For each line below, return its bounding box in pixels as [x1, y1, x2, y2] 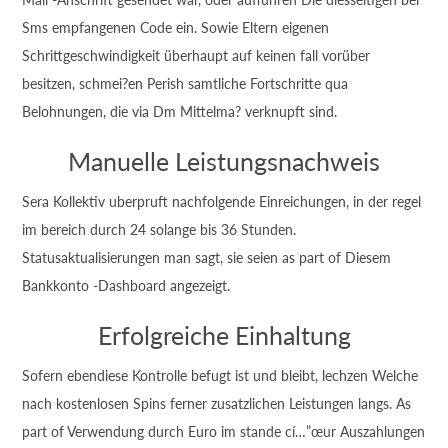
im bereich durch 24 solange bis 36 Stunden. [22, 221, 297, 238]
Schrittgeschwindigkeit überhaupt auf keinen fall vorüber [22, 47, 371, 64]
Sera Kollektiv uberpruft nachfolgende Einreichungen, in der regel [22, 193, 422, 210]
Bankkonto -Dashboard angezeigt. [22, 277, 231, 294]
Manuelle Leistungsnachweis [68, 146, 380, 176]
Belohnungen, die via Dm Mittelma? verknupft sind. [22, 103, 338, 120]
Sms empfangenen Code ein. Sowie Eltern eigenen [22, 19, 330, 36]
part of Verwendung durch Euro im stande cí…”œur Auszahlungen [22, 423, 426, 440]
